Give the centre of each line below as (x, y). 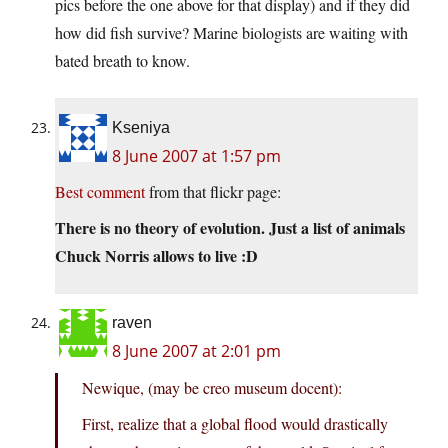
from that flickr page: (213, 192)
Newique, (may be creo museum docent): (212, 388)
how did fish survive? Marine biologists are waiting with (231, 33)
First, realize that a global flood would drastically (235, 424)
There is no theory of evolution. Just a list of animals (230, 228)
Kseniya (141, 128)
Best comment (100, 192)
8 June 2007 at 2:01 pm (196, 351)
